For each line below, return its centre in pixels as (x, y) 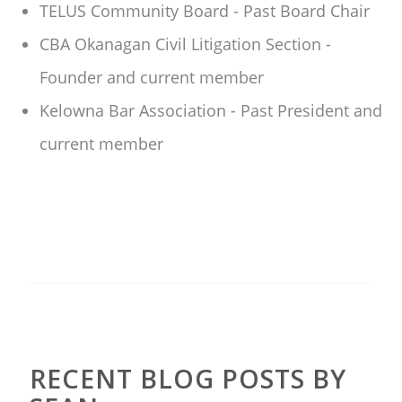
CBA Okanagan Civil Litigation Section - (185, 44)
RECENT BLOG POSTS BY (188, 378)
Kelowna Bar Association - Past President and (211, 110)
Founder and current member (152, 77)
